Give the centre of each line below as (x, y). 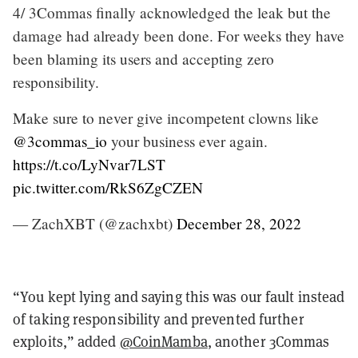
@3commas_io (60, 141)
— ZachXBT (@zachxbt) (95, 223)
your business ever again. (187, 141)
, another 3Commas (268, 341)
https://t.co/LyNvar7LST (89, 164)
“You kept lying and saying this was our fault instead (179, 296)
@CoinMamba (163, 341)
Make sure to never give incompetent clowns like (166, 117)
